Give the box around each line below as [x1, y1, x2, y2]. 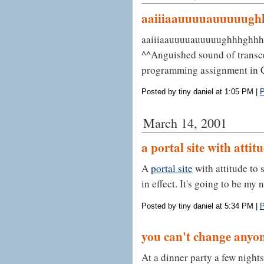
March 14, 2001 [143, 114, 227, 132]
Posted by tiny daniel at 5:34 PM [141, 202, 253, 211]
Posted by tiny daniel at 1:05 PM [141, 87, 253, 97]
